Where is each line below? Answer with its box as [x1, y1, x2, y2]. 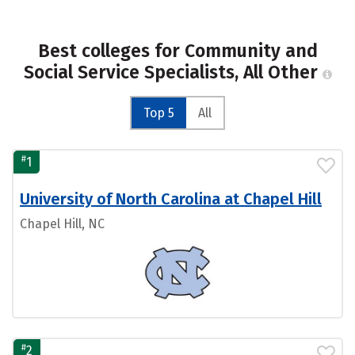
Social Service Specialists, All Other [23, 61, 323, 83]
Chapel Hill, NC [20, 216, 105, 231]
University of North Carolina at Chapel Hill [20, 189, 322, 208]
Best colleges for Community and [37, 40, 318, 62]
